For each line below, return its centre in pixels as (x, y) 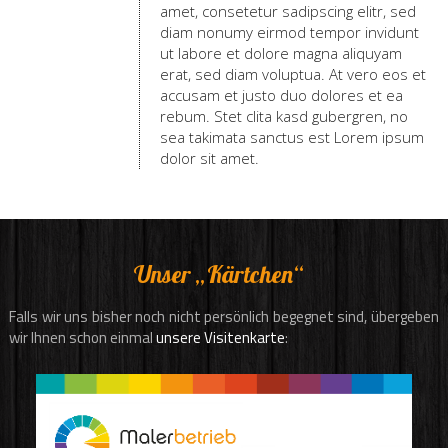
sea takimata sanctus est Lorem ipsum (291, 137)
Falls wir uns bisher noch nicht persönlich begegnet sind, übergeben (224, 316)
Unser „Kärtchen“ (218, 274)
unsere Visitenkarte (220, 337)
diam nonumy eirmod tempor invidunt (289, 32)
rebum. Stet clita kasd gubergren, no (283, 116)
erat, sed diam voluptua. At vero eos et (292, 74)
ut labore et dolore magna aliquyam (280, 53)
